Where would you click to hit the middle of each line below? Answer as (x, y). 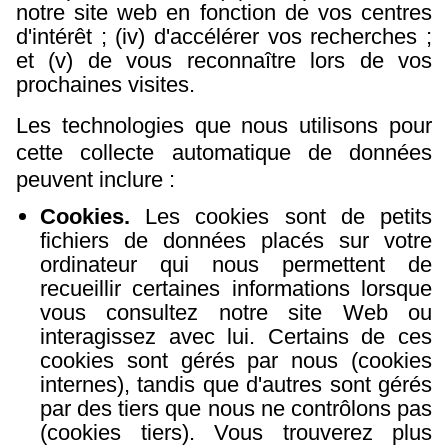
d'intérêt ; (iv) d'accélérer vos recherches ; (224, 36)
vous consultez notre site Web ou (236, 312)
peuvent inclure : (98, 179)
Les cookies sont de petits (289, 216)
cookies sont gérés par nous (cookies (236, 360)
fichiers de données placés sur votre (236, 240)
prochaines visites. (108, 84)
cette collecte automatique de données (224, 152)
